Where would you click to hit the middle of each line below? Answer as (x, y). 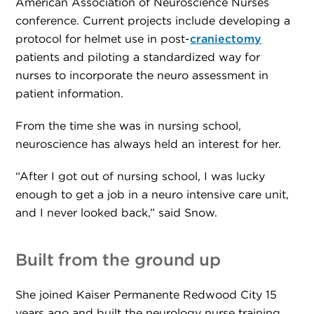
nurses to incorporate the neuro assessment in (142, 76)
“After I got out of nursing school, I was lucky (141, 177)
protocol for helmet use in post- (103, 39)
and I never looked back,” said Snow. (117, 213)
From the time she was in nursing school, (129, 126)
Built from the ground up (118, 261)
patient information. (70, 94)
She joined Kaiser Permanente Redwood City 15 (146, 295)
